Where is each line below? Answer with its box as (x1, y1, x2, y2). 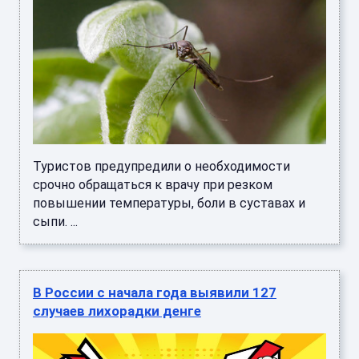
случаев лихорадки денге (33, 303, 201, 320)
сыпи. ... (33, 214, 78, 230)
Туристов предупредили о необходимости (33, 159, 290, 175)
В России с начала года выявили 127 (33, 284, 276, 301)
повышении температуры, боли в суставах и (33, 196, 305, 212)
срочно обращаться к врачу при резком (33, 177, 272, 193)
